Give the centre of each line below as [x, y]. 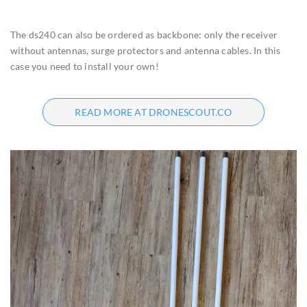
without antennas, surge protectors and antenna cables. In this [146, 51]
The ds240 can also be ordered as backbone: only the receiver [144, 35]
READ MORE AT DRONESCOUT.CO [153, 112]
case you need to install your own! [85, 66]
